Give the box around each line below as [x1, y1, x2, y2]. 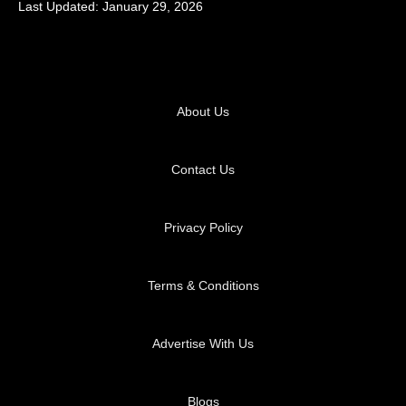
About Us [177, 104, 229, 120]
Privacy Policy [163, 220, 243, 236]
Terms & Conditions [147, 278, 259, 294]
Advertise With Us [152, 336, 254, 352]
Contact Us [171, 162, 235, 178]
